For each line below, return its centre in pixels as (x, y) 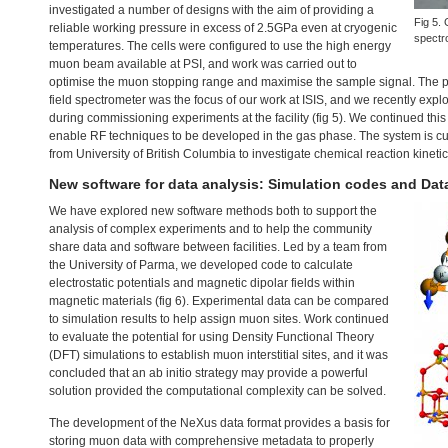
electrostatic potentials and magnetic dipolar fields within (202, 283)
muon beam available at (116, 64)
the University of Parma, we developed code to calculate (201, 265)
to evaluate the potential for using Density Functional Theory (211, 337)
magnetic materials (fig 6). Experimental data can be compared (219, 301)
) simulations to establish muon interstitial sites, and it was (232, 355)
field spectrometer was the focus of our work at (175, 100)
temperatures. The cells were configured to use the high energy (220, 46)
